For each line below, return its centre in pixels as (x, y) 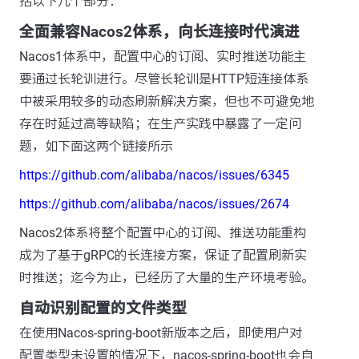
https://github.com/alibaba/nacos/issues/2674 (154, 204)
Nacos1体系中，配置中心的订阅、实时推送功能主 (163, 56)
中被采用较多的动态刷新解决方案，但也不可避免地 (167, 101)
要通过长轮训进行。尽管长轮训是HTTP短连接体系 (164, 79)
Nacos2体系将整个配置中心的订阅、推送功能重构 (163, 233)
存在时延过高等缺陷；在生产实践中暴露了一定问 (160, 124)
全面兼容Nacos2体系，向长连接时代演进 (159, 32)
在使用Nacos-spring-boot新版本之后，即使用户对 (161, 333)
